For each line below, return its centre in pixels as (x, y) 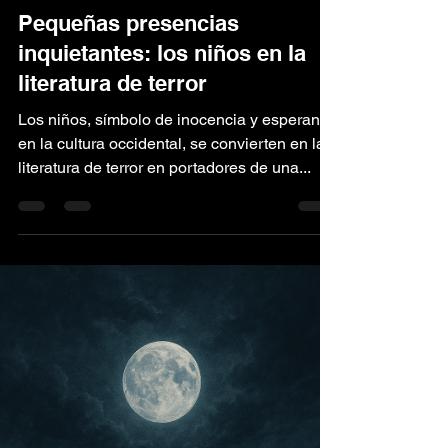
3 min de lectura (187, 174)
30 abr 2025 (93, 174)
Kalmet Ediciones (107, 157)
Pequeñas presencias (128, 214)
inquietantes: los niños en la (162, 244)
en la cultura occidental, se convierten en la (171, 335)
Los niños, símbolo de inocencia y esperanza (177, 311)
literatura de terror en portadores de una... (164, 359)
